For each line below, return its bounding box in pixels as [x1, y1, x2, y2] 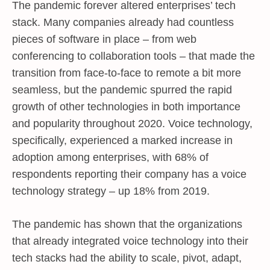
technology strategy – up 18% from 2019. [12, 185, 210, 197]
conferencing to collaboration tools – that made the [12, 50, 255, 62]
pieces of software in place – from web [12, 33, 196, 45]
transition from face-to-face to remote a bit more [12, 67, 241, 79]
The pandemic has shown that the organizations [12, 218, 242, 230]
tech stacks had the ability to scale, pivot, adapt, [12, 252, 242, 264]
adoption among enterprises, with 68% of [12, 151, 209, 163]
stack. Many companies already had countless [12, 16, 234, 28]
